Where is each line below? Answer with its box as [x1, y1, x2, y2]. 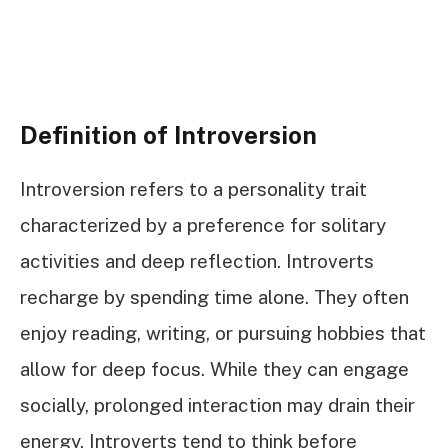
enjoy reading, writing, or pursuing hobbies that [20, 322, 426, 345]
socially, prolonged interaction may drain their [20, 394, 415, 417]
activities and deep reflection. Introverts [20, 250, 374, 273]
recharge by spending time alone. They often [20, 286, 409, 309]
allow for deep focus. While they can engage [20, 358, 409, 381]
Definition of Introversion [20, 121, 317, 150]
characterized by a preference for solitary [20, 214, 386, 237]
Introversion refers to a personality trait [20, 178, 367, 201]
